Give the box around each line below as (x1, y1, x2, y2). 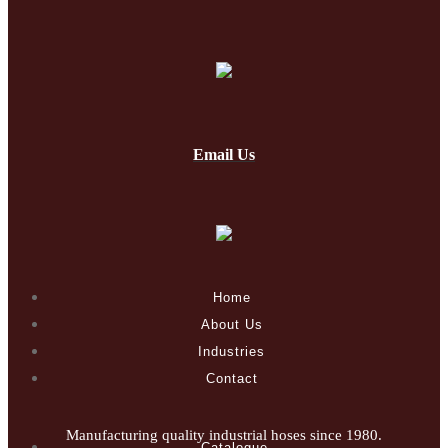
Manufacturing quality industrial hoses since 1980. (66, 426, 382, 443)
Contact (205, 370, 258, 386)
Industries (198, 343, 265, 359)
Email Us (193, 146, 255, 164)
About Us (200, 316, 263, 332)
